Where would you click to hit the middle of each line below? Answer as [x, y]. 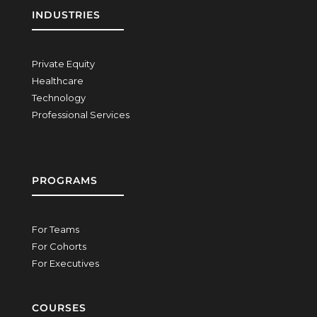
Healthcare [57, 81]
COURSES [59, 308]
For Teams [55, 230]
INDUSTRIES [66, 15]
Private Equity [63, 64]
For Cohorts [59, 247]
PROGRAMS [64, 181]
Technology [58, 98]
